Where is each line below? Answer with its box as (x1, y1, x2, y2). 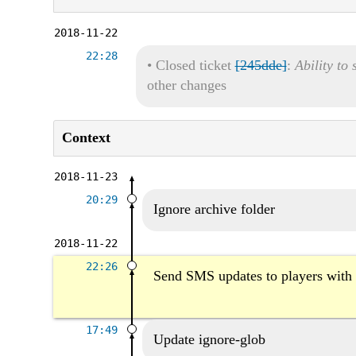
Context (62, 130, 110, 145)
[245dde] (234, 57, 287, 73)
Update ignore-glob (153, 331, 265, 347)
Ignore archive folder (153, 201, 275, 217)
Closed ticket (155, 57, 235, 73)
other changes (146, 77, 226, 93)
